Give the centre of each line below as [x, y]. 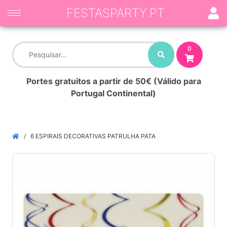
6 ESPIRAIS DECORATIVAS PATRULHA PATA [93, 136]
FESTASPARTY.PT [115, 13]
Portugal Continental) [113, 93]
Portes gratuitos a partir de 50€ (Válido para [113, 81]
